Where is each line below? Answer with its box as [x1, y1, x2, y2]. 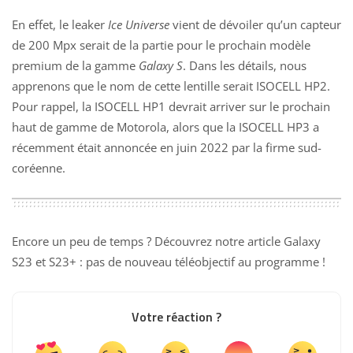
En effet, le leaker [12, 16, 108, 32]
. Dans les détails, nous [183, 57, 307, 73]
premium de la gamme [12, 57, 139, 73]
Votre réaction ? [132, 307, 221, 327]
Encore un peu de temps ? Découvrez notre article [12, 233, 284, 250]
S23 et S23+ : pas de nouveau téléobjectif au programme [12, 254, 319, 270]
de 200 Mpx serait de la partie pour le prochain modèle [12, 36, 310, 53]
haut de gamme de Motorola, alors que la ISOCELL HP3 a [12, 118, 319, 135]
